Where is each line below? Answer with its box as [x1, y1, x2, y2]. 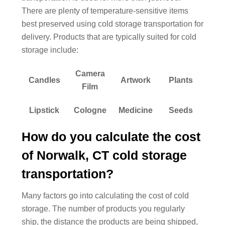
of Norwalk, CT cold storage [21, 148, 187, 162]
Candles [28, 75, 60, 84]
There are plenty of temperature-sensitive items [21, 6, 188, 15]
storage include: [21, 45, 78, 54]
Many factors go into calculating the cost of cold [21, 191, 189, 200]
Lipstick [29, 105, 60, 115]
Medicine [118, 105, 153, 115]
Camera [75, 69, 105, 78]
